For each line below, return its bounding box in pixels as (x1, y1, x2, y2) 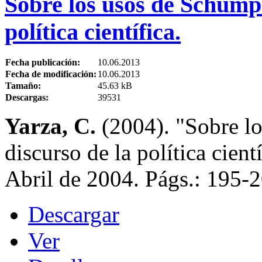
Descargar (28, 201, 119, 227)
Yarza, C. (5, 113, 96, 139)
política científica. (5, 18, 181, 45)
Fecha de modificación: (5, 68, 96, 79)
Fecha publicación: (5, 57, 80, 67)
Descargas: (5, 92, 49, 102)
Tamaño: (5, 80, 41, 91)
